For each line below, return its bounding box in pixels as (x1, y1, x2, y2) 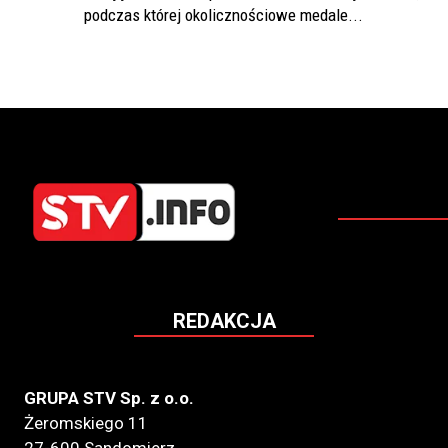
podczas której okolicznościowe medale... (84, 5, 363, 26)
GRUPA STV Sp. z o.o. (24, 388, 194, 409)
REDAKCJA (172, 309, 276, 334)
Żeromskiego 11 (24, 413, 148, 434)
